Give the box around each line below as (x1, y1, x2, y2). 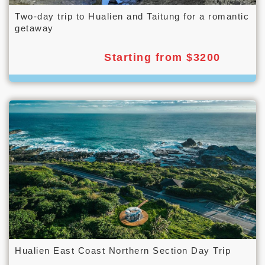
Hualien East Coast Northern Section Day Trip (15, 245, 231, 256)
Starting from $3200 (104, 51, 221, 64)
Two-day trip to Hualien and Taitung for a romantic (15, 11, 249, 22)
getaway (15, 23, 54, 34)
